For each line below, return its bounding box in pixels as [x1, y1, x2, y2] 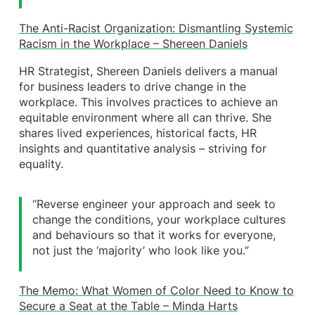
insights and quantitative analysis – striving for [18, 142, 266, 156]
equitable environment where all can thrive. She [18, 111, 271, 125]
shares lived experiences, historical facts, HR [18, 127, 257, 141]
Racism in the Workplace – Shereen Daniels [18, 37, 247, 51]
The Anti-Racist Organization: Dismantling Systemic [18, 22, 293, 36]
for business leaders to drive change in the [18, 80, 246, 94]
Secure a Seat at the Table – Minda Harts [18, 300, 238, 314]
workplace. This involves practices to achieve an [18, 96, 278, 110]
